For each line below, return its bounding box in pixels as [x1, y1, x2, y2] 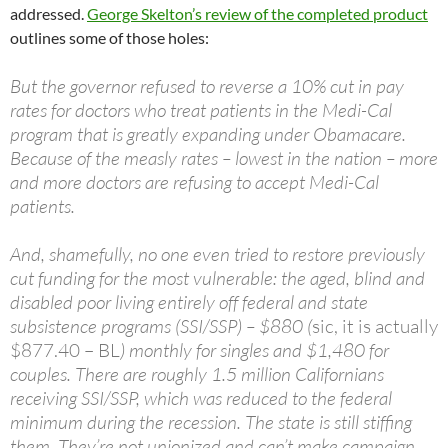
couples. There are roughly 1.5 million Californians [10, 362, 384, 387]
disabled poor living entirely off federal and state [10, 290, 368, 315]
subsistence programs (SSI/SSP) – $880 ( [10, 314, 312, 339]
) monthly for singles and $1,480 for [120, 338, 389, 363]
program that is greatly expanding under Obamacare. [10, 122, 406, 147]
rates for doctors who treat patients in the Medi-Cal [10, 98, 392, 123]
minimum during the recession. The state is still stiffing [10, 410, 412, 435]
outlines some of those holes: [10, 28, 209, 48]
